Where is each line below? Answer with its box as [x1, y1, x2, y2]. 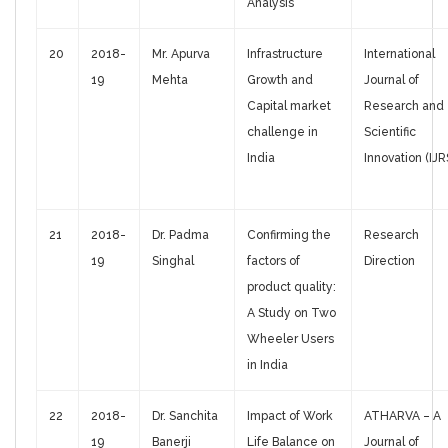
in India [247, 358, 288, 373]
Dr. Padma [152, 228, 209, 243]
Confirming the [247, 228, 331, 243]
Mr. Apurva [152, 47, 210, 62]
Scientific [364, 125, 416, 140]
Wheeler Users [247, 332, 334, 347]
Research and [364, 99, 444, 114]
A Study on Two [247, 306, 336, 321]
